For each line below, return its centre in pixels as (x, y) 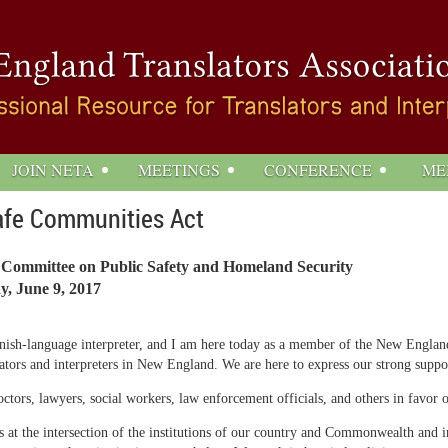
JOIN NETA (53, 169)
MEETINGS (179, 169)
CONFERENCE (318, 169)
